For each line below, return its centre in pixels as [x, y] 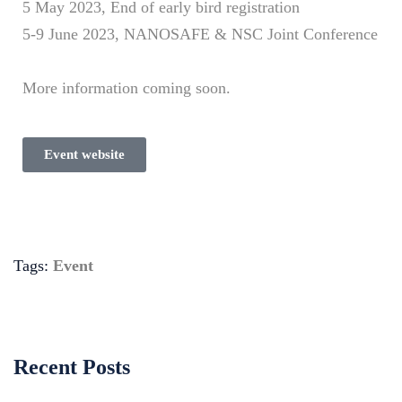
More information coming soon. [127, 88]
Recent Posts [72, 367]
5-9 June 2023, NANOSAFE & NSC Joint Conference [200, 34]
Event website [84, 154]
